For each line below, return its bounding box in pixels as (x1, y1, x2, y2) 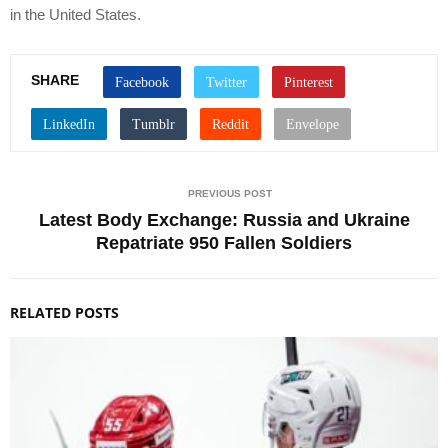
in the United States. (10, 5, 141, 23)
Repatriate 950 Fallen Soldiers (96, 232, 352, 253)
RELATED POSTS (10, 302, 119, 322)
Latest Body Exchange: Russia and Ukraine (38, 209, 410, 230)
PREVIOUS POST (188, 187, 272, 199)
